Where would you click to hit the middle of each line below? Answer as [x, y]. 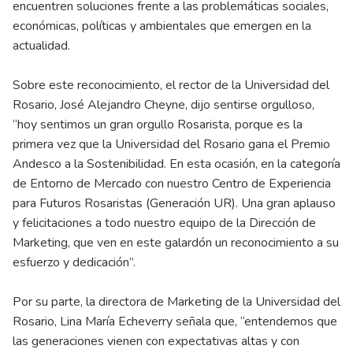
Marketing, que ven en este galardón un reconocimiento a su [176, 243]
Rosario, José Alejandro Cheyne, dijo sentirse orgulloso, [163, 105]
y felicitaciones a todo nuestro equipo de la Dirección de [164, 223]
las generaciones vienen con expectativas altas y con [156, 342]
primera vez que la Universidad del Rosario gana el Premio [171, 145]
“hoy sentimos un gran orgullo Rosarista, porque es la [158, 125]
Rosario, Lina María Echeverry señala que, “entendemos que [175, 322]
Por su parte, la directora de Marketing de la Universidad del [176, 302]
